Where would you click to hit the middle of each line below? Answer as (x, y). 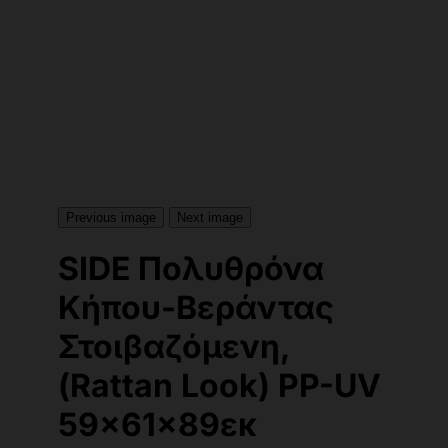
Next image (210, 217)
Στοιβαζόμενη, (174, 347)
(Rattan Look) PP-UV (219, 386)
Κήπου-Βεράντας (196, 308)
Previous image (111, 217)
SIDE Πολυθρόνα (191, 269)
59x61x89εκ (157, 425)
